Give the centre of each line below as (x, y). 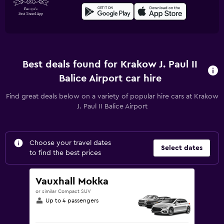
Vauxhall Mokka (72, 181)
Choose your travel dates (70, 143)
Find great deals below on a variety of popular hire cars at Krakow (112, 96)
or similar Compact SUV (63, 191)
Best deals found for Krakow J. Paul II (110, 64)
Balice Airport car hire (110, 78)
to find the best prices (65, 153)
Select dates (182, 148)
